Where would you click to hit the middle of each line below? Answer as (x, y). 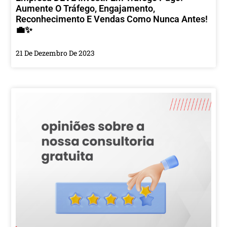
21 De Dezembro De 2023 (55, 53)
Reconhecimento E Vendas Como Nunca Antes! (112, 19)
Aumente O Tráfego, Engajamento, (86, 8)
